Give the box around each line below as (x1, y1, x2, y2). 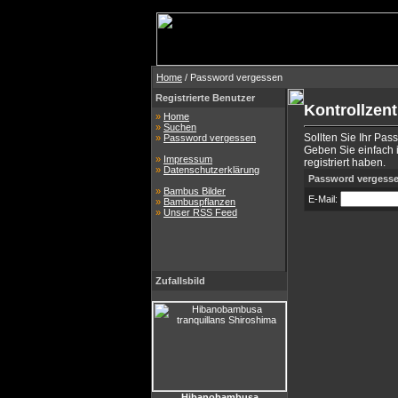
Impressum (163, 154, 212, 164)
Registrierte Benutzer (155, 92, 255, 103)
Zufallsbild (155, 275, 205, 286)
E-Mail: (308, 194, 340, 204)
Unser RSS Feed (163, 207, 237, 218)
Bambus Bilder (163, 186, 226, 196)
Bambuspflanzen (163, 196, 235, 207)
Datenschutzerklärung (163, 164, 259, 175)
